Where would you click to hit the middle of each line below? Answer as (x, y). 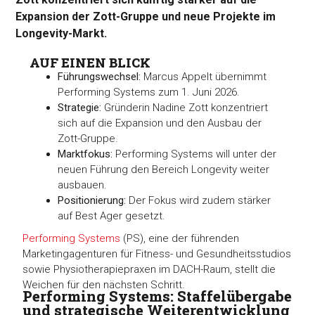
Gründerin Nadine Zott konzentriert (185, 108)
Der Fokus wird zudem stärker (200, 201)
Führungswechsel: (99, 77)
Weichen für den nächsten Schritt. (104, 285)
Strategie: (80, 108)
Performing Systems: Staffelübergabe (157, 296)
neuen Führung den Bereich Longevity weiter (164, 170)
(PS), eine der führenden (180, 239)
